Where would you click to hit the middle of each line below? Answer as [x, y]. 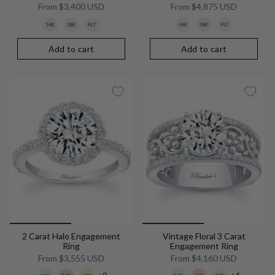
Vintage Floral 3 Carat [204, 236]
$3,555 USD [81, 258]
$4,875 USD [213, 7]
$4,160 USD [213, 258]
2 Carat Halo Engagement [71, 236]
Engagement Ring [204, 246]
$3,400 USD [81, 7]
